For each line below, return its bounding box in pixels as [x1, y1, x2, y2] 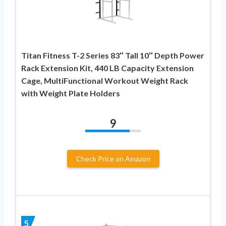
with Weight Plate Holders [21, 88, 120, 98]
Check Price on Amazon [76, 154, 150, 163]
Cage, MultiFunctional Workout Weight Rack [21, 75, 188, 85]
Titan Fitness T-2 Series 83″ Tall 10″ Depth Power [21, 50, 204, 60]
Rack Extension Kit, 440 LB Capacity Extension [21, 63, 194, 73]
